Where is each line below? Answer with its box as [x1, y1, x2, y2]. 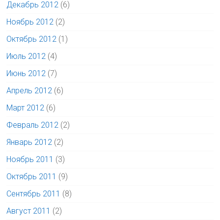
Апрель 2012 [6, 86, 53, 95]
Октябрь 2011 [6, 172, 57, 181]
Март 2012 [6, 103, 45, 112]
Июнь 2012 [6, 69, 46, 78]
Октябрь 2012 [6, 34, 57, 44]
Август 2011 [6, 206, 51, 216]
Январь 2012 [6, 137, 53, 147]
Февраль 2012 [6, 120, 59, 130]
